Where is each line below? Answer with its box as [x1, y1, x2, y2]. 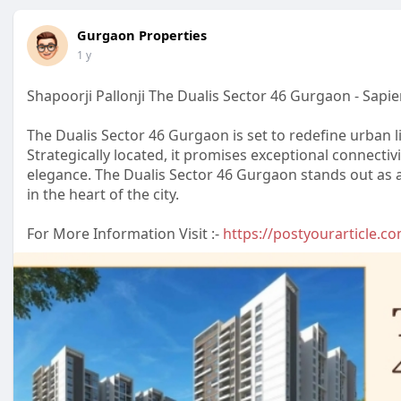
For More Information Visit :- [27, 224, 223, 243]
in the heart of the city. [27, 184, 179, 204]
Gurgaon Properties [77, 26, 207, 44]
